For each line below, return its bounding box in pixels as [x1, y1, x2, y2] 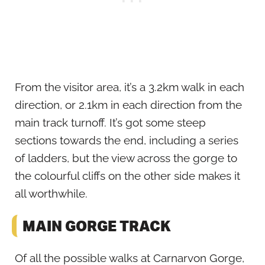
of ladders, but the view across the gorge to [15, 151, 237, 164]
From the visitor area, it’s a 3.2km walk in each [15, 80, 244, 93]
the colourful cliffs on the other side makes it [15, 169, 240, 182]
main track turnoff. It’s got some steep [15, 115, 206, 129]
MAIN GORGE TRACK [22, 216, 171, 235]
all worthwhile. [15, 186, 88, 200]
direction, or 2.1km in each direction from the [15, 98, 242, 111]
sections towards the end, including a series [15, 133, 238, 147]
